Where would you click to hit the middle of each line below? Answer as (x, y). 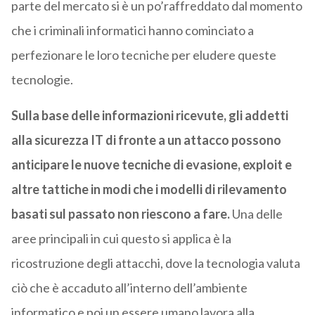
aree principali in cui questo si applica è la (121, 239)
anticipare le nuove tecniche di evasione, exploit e (151, 165)
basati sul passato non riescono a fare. (120, 214)
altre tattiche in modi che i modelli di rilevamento (149, 189)
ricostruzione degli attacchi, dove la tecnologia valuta (155, 263)
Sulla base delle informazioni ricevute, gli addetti (149, 116)
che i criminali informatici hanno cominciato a (132, 31)
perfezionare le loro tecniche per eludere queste (143, 55)
